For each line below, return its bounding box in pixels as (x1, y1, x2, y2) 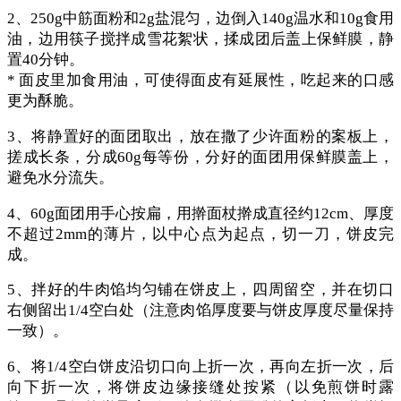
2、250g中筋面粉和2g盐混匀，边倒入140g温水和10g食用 (7, 10, 394, 28)
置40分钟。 (7, 51, 84, 69)
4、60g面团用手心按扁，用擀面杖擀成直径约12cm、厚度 (7, 204, 394, 222)
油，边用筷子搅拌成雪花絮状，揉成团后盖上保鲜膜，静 (7, 30, 394, 48)
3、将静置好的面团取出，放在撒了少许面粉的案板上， (7, 127, 394, 145)
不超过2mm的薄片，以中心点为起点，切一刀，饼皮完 (7, 225, 394, 243)
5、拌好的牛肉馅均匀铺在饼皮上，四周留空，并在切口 (7, 281, 394, 299)
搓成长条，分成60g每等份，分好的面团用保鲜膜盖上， (7, 148, 394, 166)
